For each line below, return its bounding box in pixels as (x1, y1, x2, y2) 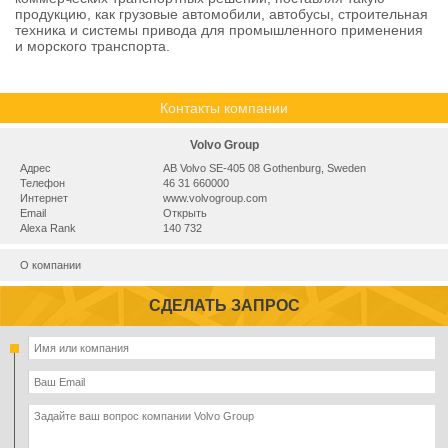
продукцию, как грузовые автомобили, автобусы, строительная (15, 6, 428, 22)
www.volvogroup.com (162, 192, 267, 204)
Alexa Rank (20, 222, 76, 234)
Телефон (20, 177, 65, 189)
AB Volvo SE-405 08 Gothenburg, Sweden (162, 162, 366, 174)
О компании (20, 259, 81, 271)
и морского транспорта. (15, 38, 170, 54)
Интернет (20, 192, 68, 204)
